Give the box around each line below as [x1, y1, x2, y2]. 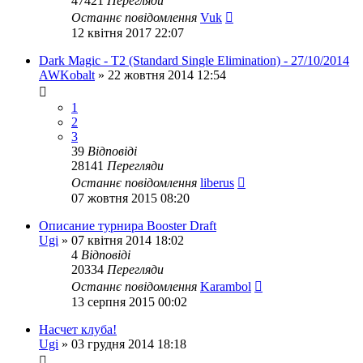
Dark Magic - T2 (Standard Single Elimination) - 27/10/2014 [39, 53, 349, 67]
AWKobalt [39, 68, 95, 82]
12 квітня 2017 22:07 [71, 26, 184, 40]
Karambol [200, 280, 251, 293]
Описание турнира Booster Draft [39, 219, 216, 233]
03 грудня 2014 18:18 [71, 337, 186, 351]
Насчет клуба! [39, 322, 117, 336]
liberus [200, 176, 234, 190]
